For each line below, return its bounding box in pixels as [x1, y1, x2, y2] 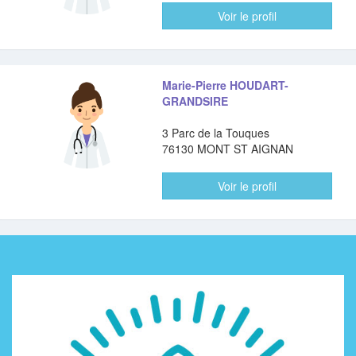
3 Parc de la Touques [162, 125, 270, 141]
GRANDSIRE [162, 93, 229, 109]
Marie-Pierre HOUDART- [162, 77, 289, 93]
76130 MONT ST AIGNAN [162, 141, 294, 157]
